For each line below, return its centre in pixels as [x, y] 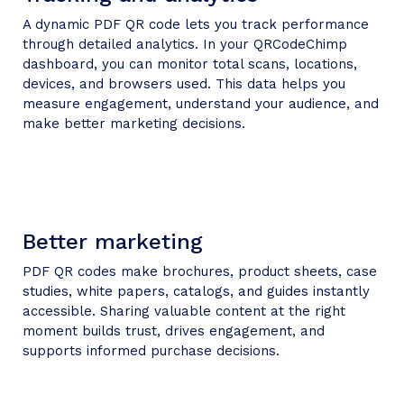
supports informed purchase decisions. [151, 350]
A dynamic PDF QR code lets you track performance [196, 24]
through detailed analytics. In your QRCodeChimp [185, 44]
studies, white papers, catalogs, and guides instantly [196, 291]
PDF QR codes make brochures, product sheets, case [200, 271]
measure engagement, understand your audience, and [201, 103]
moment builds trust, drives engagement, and [174, 331]
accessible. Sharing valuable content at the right [184, 311]
